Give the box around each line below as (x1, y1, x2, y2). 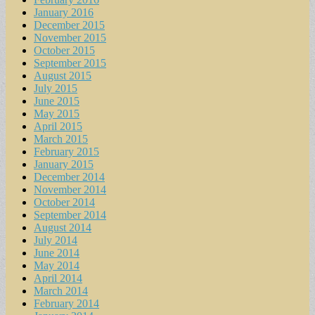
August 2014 (34, 221, 91, 233)
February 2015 (34, 145, 99, 157)
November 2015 (34, 31, 106, 44)
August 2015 (34, 69, 91, 82)
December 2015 (34, 18, 105, 31)
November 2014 (34, 183, 106, 195)
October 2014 (34, 195, 95, 208)
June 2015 (34, 94, 79, 107)
